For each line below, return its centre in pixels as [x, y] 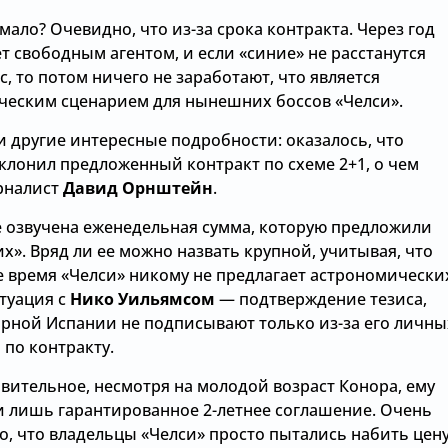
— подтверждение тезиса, [321, 298]
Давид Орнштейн [138, 187]
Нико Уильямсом [142, 298]
